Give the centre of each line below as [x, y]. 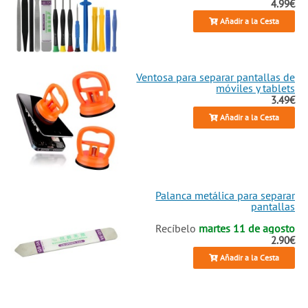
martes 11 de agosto [247, 228]
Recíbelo [177, 228]
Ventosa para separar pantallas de [216, 77]
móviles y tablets [256, 88]
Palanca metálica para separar [225, 195]
